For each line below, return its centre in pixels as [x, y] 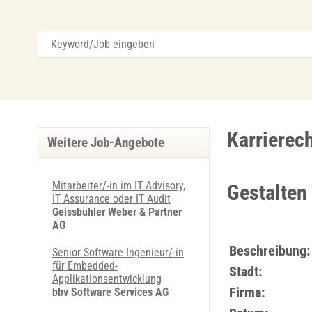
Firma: [247, 292]
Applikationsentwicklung [107, 279]
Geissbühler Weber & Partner [117, 212]
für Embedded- [85, 266]
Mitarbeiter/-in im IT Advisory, [118, 186]
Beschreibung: [269, 251]
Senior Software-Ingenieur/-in [118, 252]
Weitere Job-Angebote [106, 143]
